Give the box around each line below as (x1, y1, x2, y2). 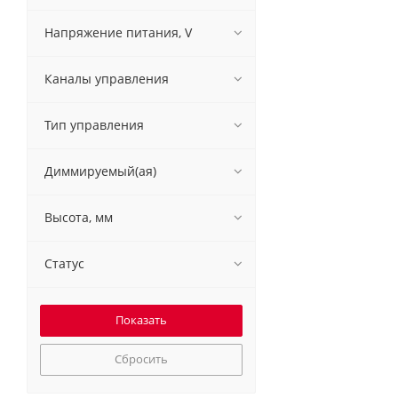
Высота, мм (44, 209, 113, 226)
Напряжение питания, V (44, 24, 192, 41)
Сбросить (115, 351, 168, 367)
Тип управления (44, 116, 144, 133)
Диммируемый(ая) (44, 163, 156, 179)
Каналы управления (44, 70, 169, 87)
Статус (44, 255, 84, 272)
